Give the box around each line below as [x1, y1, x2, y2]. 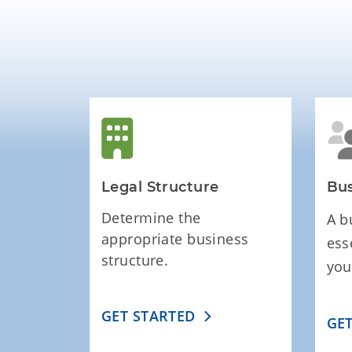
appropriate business [101, 229, 249, 249]
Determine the [101, 208, 201, 228]
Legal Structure [101, 178, 219, 196]
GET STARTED [101, 306, 196, 326]
